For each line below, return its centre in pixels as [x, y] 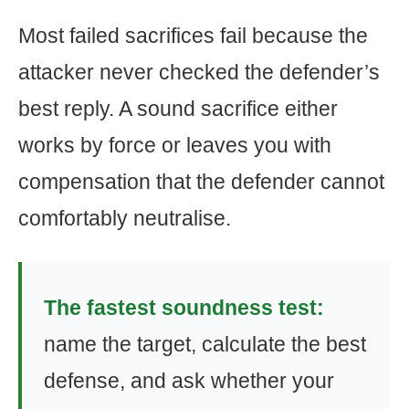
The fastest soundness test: [184, 308]
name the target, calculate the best [205, 344]
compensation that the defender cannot [201, 182]
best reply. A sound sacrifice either [178, 109]
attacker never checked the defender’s [199, 72]
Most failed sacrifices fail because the [193, 36]
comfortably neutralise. [125, 218]
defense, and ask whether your [189, 381]
